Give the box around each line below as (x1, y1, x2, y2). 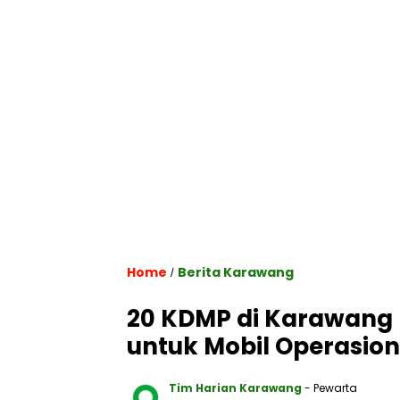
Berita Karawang (178, 262, 294, 281)
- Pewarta (304, 379, 357, 396)
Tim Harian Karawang (169, 379, 302, 396)
